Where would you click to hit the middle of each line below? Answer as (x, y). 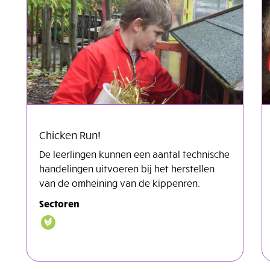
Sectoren (59, 203)
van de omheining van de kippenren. (120, 182)
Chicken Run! (70, 134)
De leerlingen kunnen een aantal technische (134, 153)
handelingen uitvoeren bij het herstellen (127, 168)
